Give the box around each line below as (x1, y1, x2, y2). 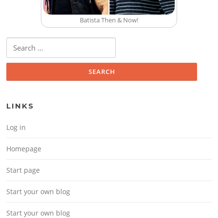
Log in (6, 122, 26, 132)
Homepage (6, 144, 42, 153)
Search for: (6, 38, 37, 48)
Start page (6, 165, 40, 175)
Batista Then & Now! (80, 16, 138, 25)
